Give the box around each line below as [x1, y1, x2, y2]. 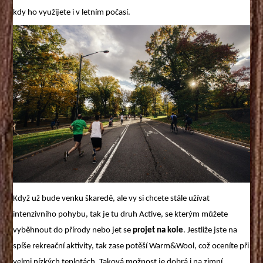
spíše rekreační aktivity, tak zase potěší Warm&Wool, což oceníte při [13, 241, 249, 251]
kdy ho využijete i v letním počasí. [13, 8, 131, 18]
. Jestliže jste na [183, 225, 238, 235]
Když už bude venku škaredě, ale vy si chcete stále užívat [13, 194, 210, 203]
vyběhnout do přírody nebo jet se [13, 225, 133, 235]
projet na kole [133, 225, 184, 235]
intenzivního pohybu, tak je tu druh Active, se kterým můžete [13, 210, 228, 219]
